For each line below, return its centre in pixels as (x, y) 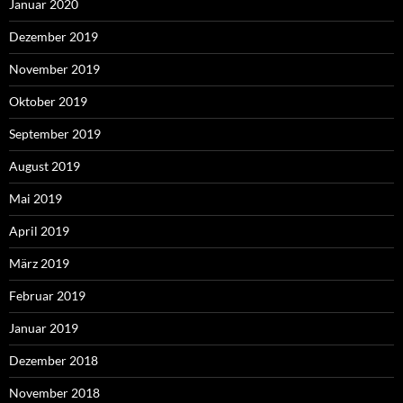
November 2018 (54, 392)
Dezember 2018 (54, 360)
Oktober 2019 (48, 101)
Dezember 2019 (54, 36)
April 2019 (39, 230)
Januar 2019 (44, 327)
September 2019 (55, 133)
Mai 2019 (36, 198)
